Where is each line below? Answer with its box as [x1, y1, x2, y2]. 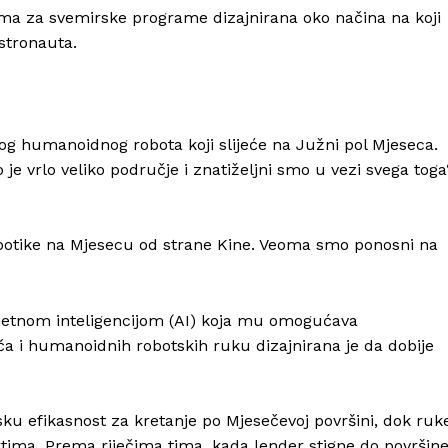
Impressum [190, 212, 268, 230]
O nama [190, 151, 246, 169]
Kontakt [190, 181, 247, 199]
